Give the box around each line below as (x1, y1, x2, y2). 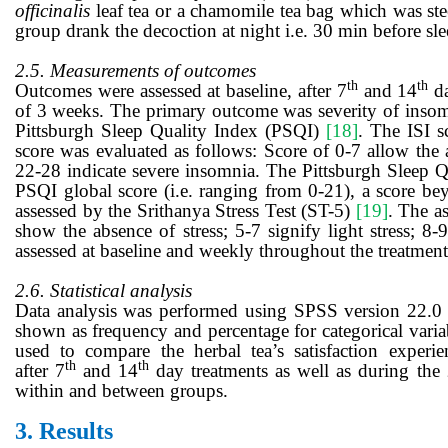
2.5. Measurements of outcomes (15, 60, 256, 82)
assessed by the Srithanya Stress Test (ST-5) (15, 200, 356, 222)
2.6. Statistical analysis (15, 280, 192, 302)
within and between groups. (15, 380, 228, 402)
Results (33, 418, 113, 445)
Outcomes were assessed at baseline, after (15, 80, 337, 102)
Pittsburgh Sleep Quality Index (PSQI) (15, 120, 326, 142)
